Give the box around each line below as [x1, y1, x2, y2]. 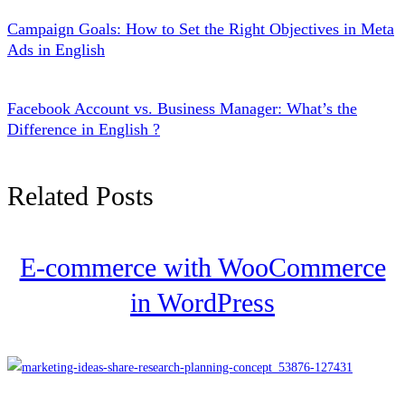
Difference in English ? [7, 120, 160, 139]
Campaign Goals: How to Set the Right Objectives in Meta [7, 20, 394, 39]
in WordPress [130, 287, 275, 318]
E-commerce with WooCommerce [19, 252, 386, 283]
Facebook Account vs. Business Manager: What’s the [7, 99, 357, 118]
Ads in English [7, 41, 105, 60]
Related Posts [7, 181, 154, 212]
